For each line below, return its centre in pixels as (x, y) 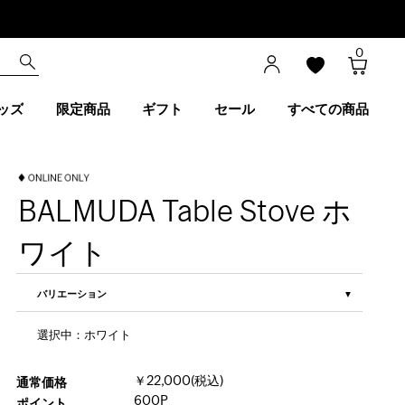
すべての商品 (328, 110)
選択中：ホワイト (85, 336)
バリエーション (72, 294)
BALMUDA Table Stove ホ (185, 210)
